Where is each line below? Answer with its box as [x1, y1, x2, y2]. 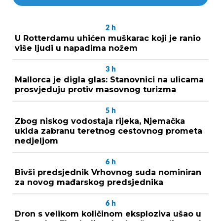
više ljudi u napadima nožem [15, 43, 138, 53]
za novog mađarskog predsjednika [15, 177, 163, 187]
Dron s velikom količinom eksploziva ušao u [15, 209, 201, 219]
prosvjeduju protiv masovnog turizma [15, 84, 176, 94]
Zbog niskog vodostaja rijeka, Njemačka [15, 116, 185, 126]
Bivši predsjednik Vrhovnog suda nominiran [15, 167, 201, 177]
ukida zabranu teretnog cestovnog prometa [15, 126, 202, 136]
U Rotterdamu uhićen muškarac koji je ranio [15, 33, 201, 43]
